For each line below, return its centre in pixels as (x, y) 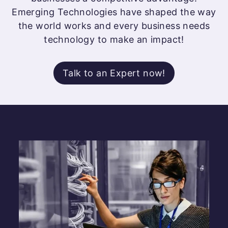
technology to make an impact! (114, 40)
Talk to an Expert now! (114, 73)
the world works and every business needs (114, 26)
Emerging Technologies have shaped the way (114, 12)
